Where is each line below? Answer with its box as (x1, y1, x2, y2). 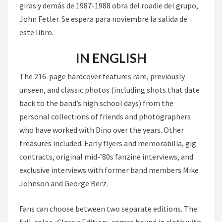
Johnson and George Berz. (19, 178, 108, 189)
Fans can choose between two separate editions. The (19, 204, 197, 214)
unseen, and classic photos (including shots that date (19, 85, 200, 95)
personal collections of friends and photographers (19, 111, 191, 122)
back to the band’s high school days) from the (19, 98, 173, 109)
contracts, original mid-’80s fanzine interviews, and (19, 152, 193, 162)
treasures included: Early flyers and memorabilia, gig (19, 138, 196, 149)
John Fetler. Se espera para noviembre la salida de (19, 14, 187, 24)
